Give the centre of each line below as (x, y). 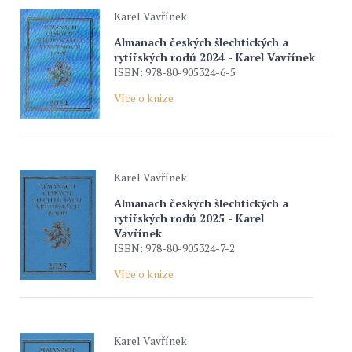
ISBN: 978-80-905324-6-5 (175, 72)
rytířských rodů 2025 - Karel (189, 218)
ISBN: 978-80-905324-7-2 (174, 248)
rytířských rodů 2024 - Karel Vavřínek (214, 57)
